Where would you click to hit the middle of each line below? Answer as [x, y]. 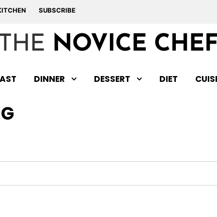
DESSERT [112, 79]
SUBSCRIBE [57, 10]
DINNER [49, 79]
